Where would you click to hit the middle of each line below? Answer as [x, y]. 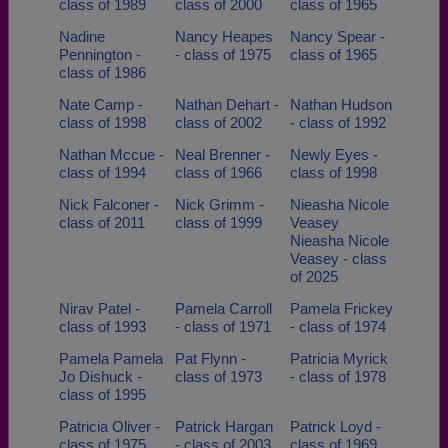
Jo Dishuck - [100, 376]
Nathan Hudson [341, 104]
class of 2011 [102, 222]
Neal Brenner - [222, 154]
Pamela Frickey [341, 308]
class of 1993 [102, 326]
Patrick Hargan [223, 426]
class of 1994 [102, 172]
